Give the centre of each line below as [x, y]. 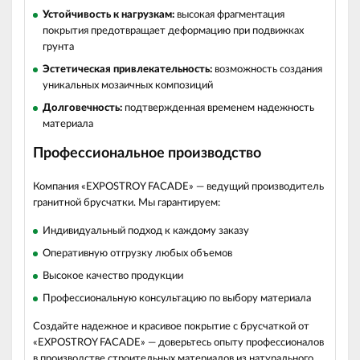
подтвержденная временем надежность [218, 108]
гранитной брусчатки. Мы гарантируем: [127, 203]
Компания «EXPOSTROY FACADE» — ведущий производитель [178, 187]
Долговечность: [82, 108]
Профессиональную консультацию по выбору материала [177, 299]
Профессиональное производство [147, 153]
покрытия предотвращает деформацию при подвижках [173, 31]
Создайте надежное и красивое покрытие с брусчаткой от [171, 327]
